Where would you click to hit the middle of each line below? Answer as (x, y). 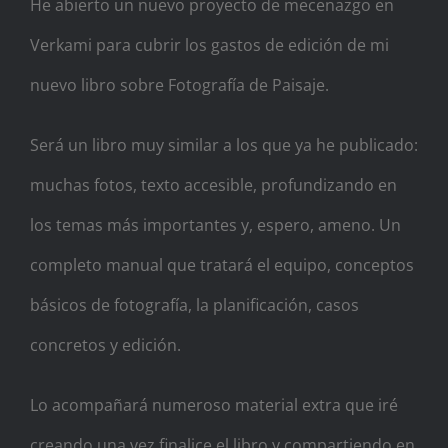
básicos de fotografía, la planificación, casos (194, 305)
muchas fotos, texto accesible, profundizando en (213, 185)
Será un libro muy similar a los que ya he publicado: (224, 145)
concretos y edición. (105, 345)
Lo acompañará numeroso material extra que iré (214, 405)
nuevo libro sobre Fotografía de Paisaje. (179, 85)
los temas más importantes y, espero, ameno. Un (215, 225)
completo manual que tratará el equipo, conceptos (222, 265)
